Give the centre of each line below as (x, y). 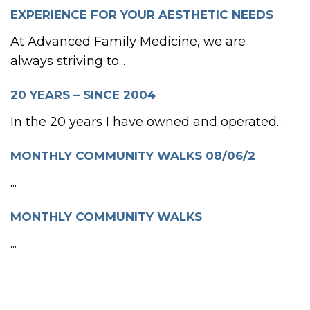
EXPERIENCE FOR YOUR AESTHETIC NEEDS (142, 15)
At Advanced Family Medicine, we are (128, 42)
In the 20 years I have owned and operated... (147, 122)
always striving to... (68, 61)
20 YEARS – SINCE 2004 (83, 95)
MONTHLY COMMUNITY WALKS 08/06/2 (133, 156)
